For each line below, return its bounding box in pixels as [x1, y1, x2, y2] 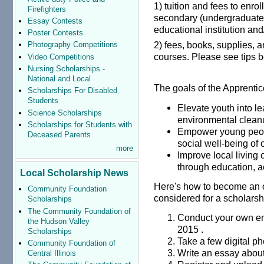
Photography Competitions [27, 40, 118, 49]
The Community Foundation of [27, 206, 131, 216]
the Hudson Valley [27, 216, 90, 226]
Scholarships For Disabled [27, 86, 117, 95]
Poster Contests [27, 28, 83, 38]
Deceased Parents [27, 130, 91, 139]
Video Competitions [27, 52, 94, 61]
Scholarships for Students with [27, 120, 132, 129]
